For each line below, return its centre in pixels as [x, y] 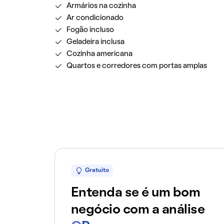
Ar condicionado [95, 18]
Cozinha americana [99, 54]
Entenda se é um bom [135, 193]
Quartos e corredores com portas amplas [136, 66]
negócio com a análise [138, 210]
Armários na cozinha [101, 6]
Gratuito [97, 170]
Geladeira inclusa [95, 42]
